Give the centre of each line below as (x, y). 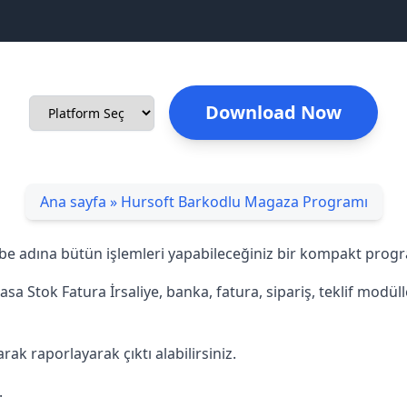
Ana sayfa (73, 202)
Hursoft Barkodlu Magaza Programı (244, 202)
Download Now (273, 112)
